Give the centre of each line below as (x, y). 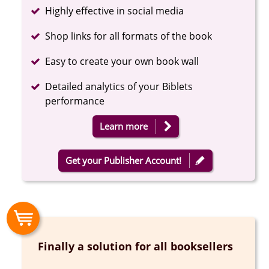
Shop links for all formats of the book (129, 36)
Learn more (123, 126)
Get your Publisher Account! (124, 160)
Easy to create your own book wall (122, 61)
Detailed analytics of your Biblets (119, 86)
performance (75, 101)
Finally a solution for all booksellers (136, 246)
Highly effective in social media (115, 11)
